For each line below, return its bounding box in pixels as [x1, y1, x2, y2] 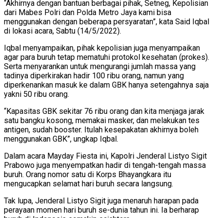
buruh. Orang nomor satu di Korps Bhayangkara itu [4, 170, 171, 179]
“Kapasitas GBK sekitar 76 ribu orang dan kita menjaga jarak [4, 107, 204, 116]
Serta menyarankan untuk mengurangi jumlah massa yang [4, 62, 196, 71]
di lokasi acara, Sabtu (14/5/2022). [4, 26, 121, 36]
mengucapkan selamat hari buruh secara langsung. [4, 179, 173, 188]
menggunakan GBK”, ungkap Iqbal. [4, 134, 118, 144]
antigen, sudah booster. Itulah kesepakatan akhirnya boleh [4, 125, 199, 134]
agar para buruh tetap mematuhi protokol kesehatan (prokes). [4, 53, 209, 62]
